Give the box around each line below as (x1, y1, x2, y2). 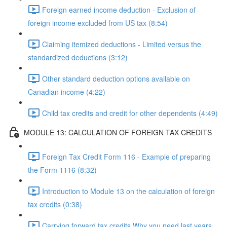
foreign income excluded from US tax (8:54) (28, 18, 168, 28)
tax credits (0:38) (28, 199, 82, 209)
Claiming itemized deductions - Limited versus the (42, 39, 201, 49)
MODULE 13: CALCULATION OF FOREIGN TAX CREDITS (24, 127, 212, 137)
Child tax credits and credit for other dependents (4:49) (42, 107, 218, 118)
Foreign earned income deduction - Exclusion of (42, 4, 196, 15)
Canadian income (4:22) (28, 87, 105, 97)
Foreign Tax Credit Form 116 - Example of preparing (42, 151, 211, 162)
